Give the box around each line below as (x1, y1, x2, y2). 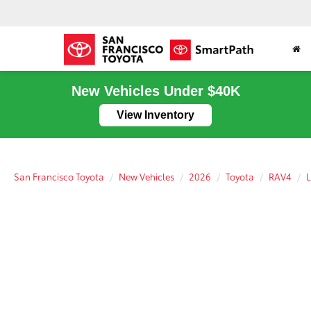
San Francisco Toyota (14, 170, 104, 183)
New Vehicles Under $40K (71, 83, 240, 99)
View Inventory (117, 109, 194, 121)
